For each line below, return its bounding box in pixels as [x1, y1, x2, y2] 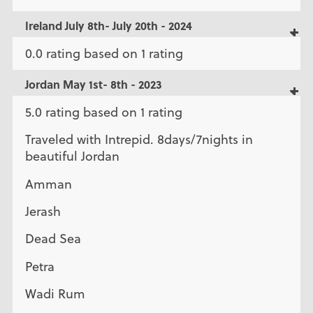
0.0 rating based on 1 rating [24, 45, 183, 63]
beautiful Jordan [24, 147, 119, 166]
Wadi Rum [24, 284, 85, 303]
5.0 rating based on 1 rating [24, 103, 182, 122]
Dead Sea [24, 230, 81, 248]
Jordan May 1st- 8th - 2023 [24, 76, 162, 93]
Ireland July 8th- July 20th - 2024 [24, 17, 192, 34]
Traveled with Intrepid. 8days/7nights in [24, 131, 253, 149]
